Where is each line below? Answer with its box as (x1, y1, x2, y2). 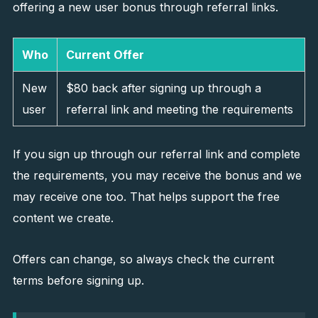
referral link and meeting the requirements (65, 102, 293, 116)
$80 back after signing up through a (65, 81, 261, 95)
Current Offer (65, 48, 144, 62)
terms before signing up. (12, 273, 144, 287)
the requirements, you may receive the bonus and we (12, 168, 302, 182)
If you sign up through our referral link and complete (12, 147, 300, 161)
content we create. (12, 211, 114, 225)
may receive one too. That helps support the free (12, 190, 280, 204)
